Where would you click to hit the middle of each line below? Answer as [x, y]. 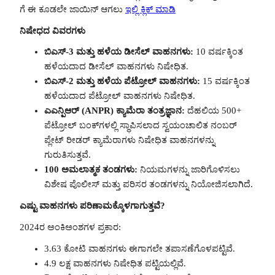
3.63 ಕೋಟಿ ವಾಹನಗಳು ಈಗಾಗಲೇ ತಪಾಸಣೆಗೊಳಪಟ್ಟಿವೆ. [140, 248]
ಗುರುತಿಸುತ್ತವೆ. [68, 155]
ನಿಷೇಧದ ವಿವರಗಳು [52, 30]
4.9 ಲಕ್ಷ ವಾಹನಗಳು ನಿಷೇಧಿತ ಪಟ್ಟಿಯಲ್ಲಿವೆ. [115, 263]
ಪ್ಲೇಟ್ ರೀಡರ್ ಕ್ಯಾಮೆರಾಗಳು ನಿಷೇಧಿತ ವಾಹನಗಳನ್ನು [130, 140]
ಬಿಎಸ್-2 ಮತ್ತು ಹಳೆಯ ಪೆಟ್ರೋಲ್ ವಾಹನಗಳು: [122, 81]
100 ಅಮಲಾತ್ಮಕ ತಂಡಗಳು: [91, 170]
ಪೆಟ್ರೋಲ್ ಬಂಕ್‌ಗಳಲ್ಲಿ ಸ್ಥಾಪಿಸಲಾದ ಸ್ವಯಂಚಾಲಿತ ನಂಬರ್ [141, 126]
